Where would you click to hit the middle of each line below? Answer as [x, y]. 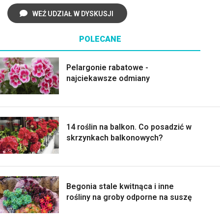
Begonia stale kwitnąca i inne [120, 186]
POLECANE [100, 39]
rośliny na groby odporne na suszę [129, 197]
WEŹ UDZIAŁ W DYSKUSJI [73, 14]
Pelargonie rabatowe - [107, 67]
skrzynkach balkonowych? [115, 137]
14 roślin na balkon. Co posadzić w [129, 127]
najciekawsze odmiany [108, 78]
